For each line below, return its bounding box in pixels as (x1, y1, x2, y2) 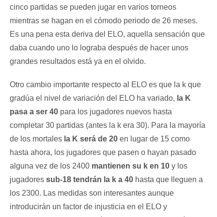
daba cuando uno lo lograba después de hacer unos (10, 44, 188, 52)
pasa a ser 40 (10, 108, 58, 116)
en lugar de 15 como (118, 135, 190, 143)
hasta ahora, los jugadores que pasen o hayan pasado (10, 148, 196, 157)
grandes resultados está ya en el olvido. (10, 57, 146, 66)
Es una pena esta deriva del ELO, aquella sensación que (10, 30, 205, 39)
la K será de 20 (64, 135, 118, 143)
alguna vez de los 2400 (10, 162, 92, 170)
